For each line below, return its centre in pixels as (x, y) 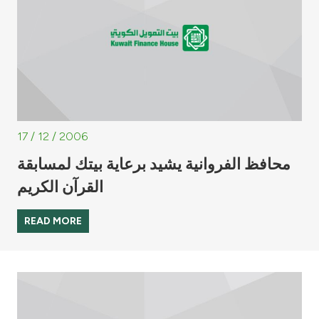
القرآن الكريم (60, 186)
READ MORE (53, 221)
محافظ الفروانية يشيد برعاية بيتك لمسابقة (154, 163)
